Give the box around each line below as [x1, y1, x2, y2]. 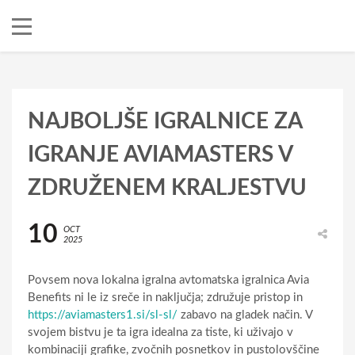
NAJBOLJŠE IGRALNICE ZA [28, 109, 302, 132]
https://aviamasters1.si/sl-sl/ [28, 308, 177, 321]
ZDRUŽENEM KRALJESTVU [28, 176, 307, 199]
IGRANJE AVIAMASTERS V [28, 143, 292, 166]
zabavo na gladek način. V [177, 308, 312, 321]
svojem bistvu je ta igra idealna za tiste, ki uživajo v [28, 326, 293, 338]
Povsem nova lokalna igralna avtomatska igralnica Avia [28, 273, 309, 286]
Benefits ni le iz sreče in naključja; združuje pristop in [28, 291, 303, 303]
